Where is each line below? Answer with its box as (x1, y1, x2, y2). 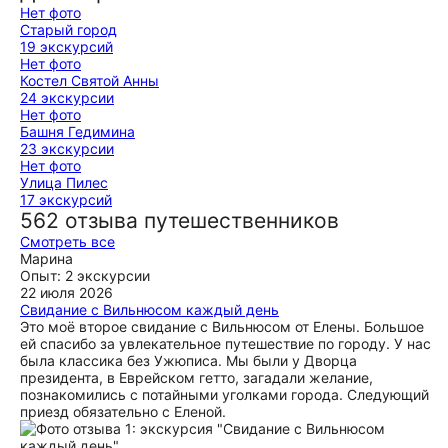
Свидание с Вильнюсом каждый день (20, 301, 279, 318)
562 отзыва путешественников (20, 208, 339, 233)
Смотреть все (20, 233, 115, 250)
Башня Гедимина (20, 123, 135, 140)
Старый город (20, 21, 117, 38)
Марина (20, 250, 73, 267)
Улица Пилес (20, 174, 108, 191)
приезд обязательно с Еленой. (20, 403, 226, 420)
